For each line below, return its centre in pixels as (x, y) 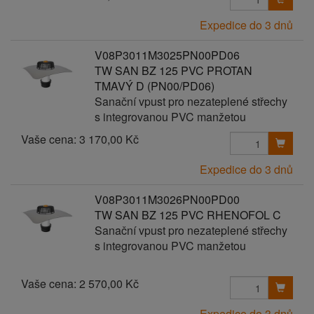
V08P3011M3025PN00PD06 (167, 55)
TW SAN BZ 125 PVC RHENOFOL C (187, 215)
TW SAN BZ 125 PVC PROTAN (173, 70)
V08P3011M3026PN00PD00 (167, 199)
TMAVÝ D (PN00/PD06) (154, 86)
